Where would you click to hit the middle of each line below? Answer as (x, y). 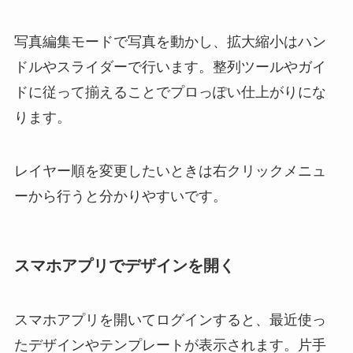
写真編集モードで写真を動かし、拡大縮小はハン (170, 41)
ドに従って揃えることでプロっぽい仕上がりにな (170, 92)
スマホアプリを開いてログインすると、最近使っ (170, 320)
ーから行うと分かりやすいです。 (120, 196)
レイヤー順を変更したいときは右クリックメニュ (170, 171)
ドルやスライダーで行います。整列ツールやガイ (170, 67)
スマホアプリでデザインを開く (124, 265)
